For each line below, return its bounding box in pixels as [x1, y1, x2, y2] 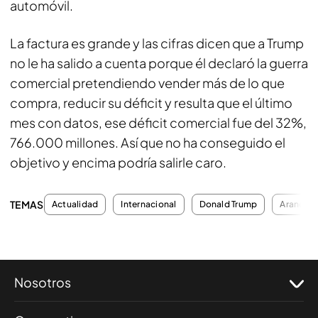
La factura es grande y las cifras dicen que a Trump [10, 35, 304, 51]
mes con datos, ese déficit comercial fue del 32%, [10, 114, 307, 131]
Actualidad [52, 199, 99, 209]
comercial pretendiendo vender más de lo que [10, 75, 285, 91]
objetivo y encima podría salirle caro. [10, 154, 226, 170]
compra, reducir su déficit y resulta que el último [10, 94, 292, 111]
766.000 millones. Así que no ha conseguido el [10, 134, 285, 150]
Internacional [121, 199, 177, 209]
